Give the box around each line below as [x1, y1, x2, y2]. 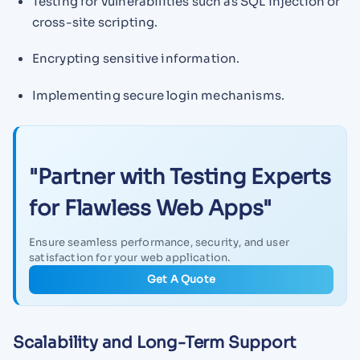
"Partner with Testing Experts [29, 163, 331, 190]
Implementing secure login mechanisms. [31, 88, 285, 104]
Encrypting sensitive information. [31, 51, 240, 67]
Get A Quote [147, 272, 215, 287]
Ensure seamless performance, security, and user [29, 235, 289, 250]
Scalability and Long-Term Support [13, 333, 297, 354]
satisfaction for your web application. [29, 251, 231, 265]
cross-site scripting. [31, 14, 158, 30]
